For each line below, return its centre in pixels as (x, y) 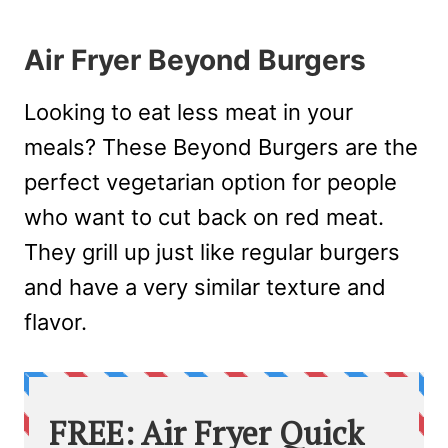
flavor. (55, 322)
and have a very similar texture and (205, 287)
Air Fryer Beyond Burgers (195, 60)
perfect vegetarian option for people (210, 182)
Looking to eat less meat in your (188, 112)
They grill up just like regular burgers (212, 252)
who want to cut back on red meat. (204, 217)
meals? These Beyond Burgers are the (221, 147)
